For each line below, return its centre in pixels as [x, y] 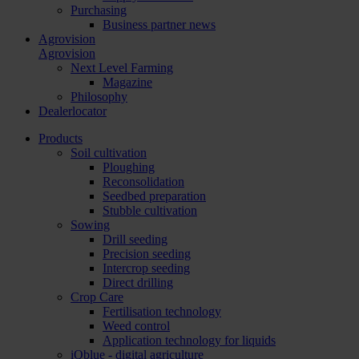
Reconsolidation [143, 182]
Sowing [90, 225]
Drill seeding [135, 239]
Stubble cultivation [150, 210]
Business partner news [159, 24]
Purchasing [99, 10]
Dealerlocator [73, 111]
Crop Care [97, 297]
